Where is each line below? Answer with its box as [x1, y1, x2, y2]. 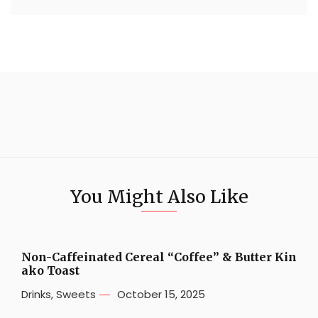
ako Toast [21, 263, 79, 278]
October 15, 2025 [117, 287, 205, 302]
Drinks [21, 287, 51, 302]
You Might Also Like [70, 185, 248, 209]
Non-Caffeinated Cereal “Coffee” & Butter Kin [21, 250, 297, 265]
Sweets [56, 287, 96, 302]
